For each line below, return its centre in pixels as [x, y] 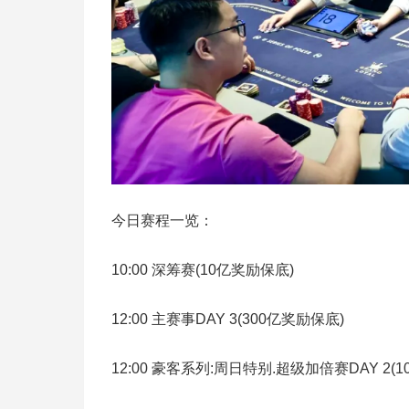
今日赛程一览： [163, 221]
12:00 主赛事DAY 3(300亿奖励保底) [228, 320]
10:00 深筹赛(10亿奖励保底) [203, 270]
